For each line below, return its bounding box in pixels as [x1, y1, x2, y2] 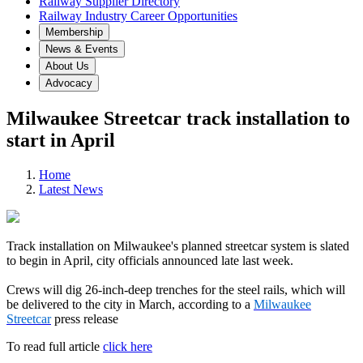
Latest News [39, 181, 103, 196]
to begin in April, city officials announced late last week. [6, 253, 293, 267]
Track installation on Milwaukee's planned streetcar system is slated [6, 238, 349, 253]
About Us [45, 60, 89, 72]
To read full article [6, 339, 103, 353]
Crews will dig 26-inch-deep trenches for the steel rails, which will [6, 282, 345, 297]
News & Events [45, 43, 118, 55]
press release [51, 311, 118, 326]
